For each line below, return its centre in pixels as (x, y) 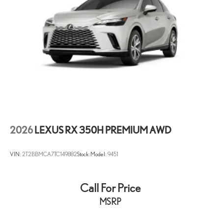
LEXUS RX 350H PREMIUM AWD (103, 130)
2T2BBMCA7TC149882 (50, 154)
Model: (99, 154)
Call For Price (110, 188)
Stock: (84, 154)
